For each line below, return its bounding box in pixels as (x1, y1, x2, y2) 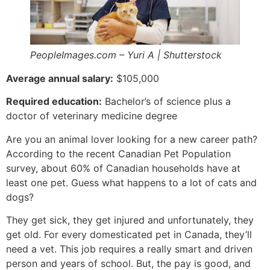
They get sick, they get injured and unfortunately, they (6, 214, 254, 227)
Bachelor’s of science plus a (102, 95, 231, 108)
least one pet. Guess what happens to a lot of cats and (6, 176, 257, 189)
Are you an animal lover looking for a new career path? (6, 133, 257, 145)
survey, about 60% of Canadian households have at (6, 162, 240, 174)
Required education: (6, 95, 102, 108)
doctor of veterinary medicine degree (6, 110, 177, 122)
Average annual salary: (6, 72, 113, 84)
